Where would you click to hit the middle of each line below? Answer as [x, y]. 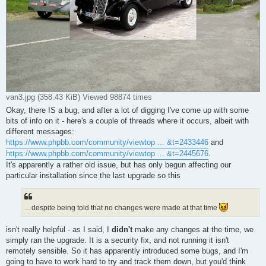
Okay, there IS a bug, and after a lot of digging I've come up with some [127, 110]
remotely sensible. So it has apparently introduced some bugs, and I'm [127, 251]
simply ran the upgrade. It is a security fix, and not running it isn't [118, 240]
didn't [123, 229]
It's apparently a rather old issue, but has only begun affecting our [118, 164]
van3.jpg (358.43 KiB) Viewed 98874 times [79, 97]
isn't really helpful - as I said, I [59, 229]
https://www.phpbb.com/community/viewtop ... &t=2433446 [107, 142]
